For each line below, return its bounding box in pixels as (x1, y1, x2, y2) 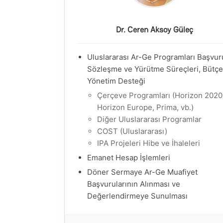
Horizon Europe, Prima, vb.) (97, 103, 194, 112)
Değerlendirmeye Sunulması (87, 191, 188, 201)
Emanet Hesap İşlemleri (87, 153, 170, 162)
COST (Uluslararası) (97, 126, 167, 136)
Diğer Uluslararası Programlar (97, 114, 202, 124)
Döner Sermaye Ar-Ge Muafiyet (87, 167, 198, 177)
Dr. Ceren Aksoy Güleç (115, 24, 193, 35)
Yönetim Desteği (87, 76, 145, 86)
